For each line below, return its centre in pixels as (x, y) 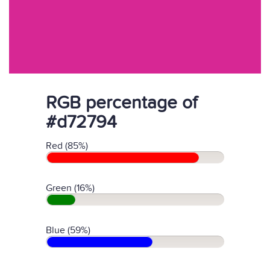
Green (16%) (70, 188)
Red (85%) (67, 146)
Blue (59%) (68, 230)
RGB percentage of (121, 103)
